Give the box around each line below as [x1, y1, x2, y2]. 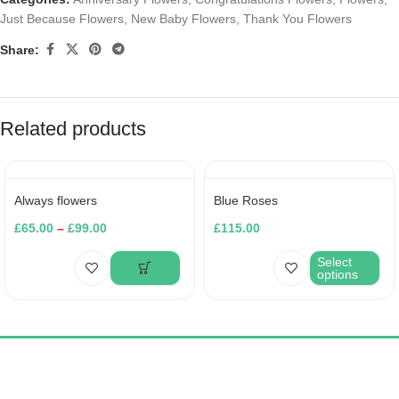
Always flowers [14, 193, 97, 208]
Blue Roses [214, 193, 278, 208]
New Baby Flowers [131, 12, 236, 26]
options [317, 267, 358, 281]
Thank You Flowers [243, 12, 352, 26]
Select [317, 255, 352, 269]
